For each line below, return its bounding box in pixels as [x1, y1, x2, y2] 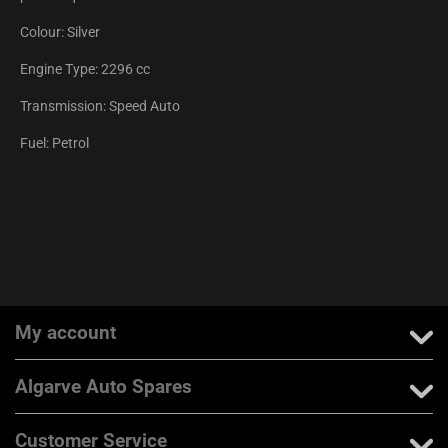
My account [15, 320, 116, 344]
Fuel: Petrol [20, 134, 89, 151]
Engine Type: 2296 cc [20, 60, 150, 77]
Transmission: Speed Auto [20, 97, 180, 114]
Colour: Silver [20, 23, 100, 40]
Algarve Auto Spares [15, 374, 192, 398]
